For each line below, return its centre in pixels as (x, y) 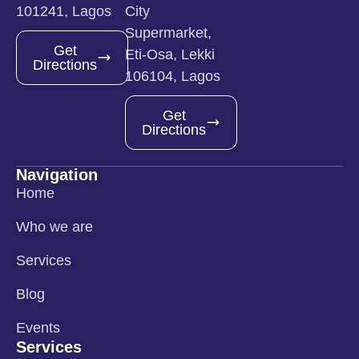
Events (38, 328)
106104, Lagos (173, 76)
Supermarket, (168, 33)
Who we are (54, 227)
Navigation (57, 175)
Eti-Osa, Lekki (170, 54)
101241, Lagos (64, 11)
